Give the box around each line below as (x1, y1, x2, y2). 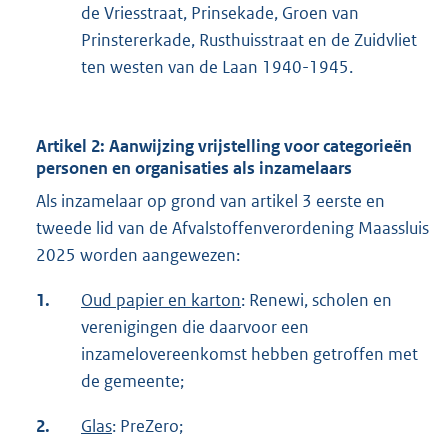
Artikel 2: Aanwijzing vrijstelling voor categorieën (36, 135, 412, 158)
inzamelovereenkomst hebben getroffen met (81, 343, 418, 366)
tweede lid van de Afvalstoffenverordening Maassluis (36, 217, 429, 240)
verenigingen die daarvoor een (81, 316, 309, 339)
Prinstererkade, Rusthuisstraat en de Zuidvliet (81, 29, 417, 52)
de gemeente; (81, 370, 184, 393)
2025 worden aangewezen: (36, 244, 240, 267)
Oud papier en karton (81, 289, 241, 312)
